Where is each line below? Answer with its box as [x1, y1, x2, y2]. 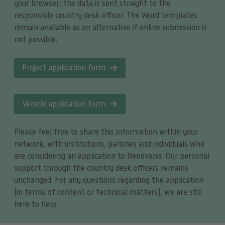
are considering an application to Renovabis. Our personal [14, 152, 209, 161]
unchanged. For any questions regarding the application [14, 176, 203, 185]
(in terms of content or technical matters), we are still [14, 188, 202, 197]
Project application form [22, 63, 105, 73]
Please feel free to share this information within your [14, 128, 198, 137]
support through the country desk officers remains [14, 164, 188, 173]
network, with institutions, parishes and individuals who [14, 140, 204, 149]
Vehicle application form [22, 99, 105, 109]
